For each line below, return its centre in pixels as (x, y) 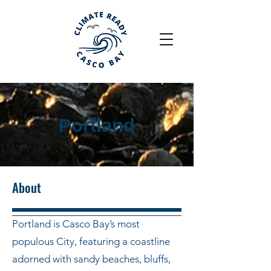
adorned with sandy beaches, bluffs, (91, 259)
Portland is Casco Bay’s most (76, 224)
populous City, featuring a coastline (91, 241)
